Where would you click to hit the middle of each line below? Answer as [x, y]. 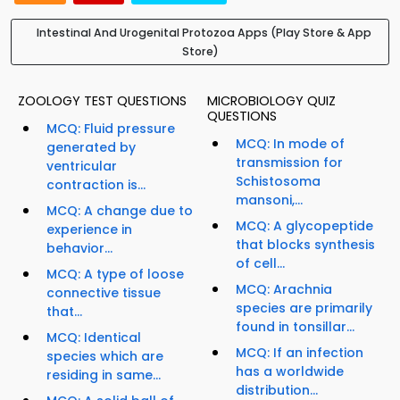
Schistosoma [278, 182]
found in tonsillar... [295, 327]
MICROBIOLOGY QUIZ [271, 101]
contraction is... [96, 185]
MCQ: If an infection [300, 353]
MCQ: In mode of [290, 144]
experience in [89, 230]
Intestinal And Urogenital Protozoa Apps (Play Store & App [204, 33]
